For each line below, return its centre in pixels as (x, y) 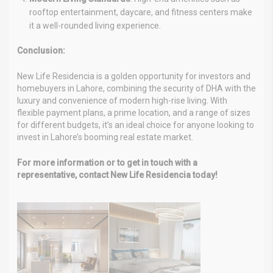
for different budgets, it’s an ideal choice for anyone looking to (136, 125)
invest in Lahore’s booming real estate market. (105, 137)
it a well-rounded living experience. (95, 26)
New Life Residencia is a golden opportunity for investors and (134, 76)
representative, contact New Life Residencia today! (117, 175)
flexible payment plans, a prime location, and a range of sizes (134, 113)
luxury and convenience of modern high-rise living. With (122, 101)
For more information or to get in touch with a (107, 163)
